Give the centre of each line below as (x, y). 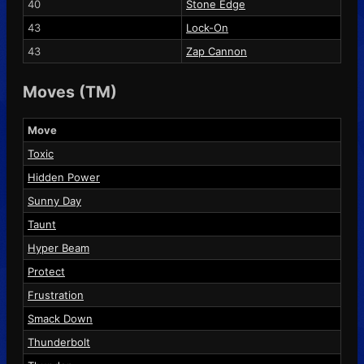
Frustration (56, 295)
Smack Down (60, 318)
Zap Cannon (217, 51)
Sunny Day (54, 200)
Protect (46, 271)
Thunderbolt (59, 342)
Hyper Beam (58, 247)
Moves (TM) (70, 91)
